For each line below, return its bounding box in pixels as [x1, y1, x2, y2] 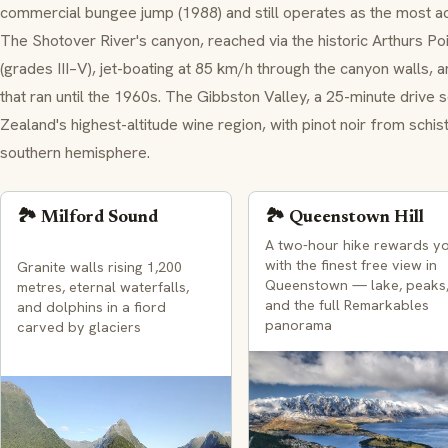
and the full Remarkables [265, 295, 429, 314]
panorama [265, 315, 332, 334]
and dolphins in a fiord [17, 298, 166, 317]
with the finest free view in [265, 255, 437, 274]
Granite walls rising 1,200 [17, 258, 182, 277]
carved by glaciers [17, 318, 141, 337]
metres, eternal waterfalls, [17, 278, 189, 297]
